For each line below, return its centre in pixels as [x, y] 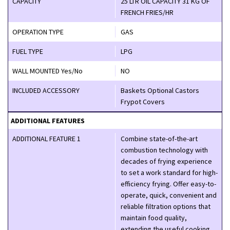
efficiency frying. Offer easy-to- [147, 184]
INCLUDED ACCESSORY [46, 90]
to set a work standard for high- [169, 172]
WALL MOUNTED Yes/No [47, 71]
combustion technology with [164, 150]
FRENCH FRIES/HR [147, 12]
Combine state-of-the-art [159, 138]
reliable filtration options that [166, 206]
